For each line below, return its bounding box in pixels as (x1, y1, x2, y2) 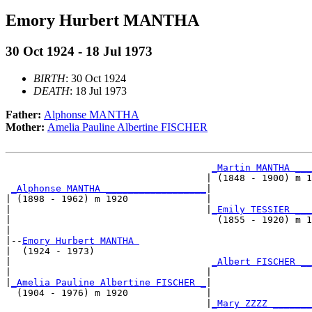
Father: (6, 108, 44, 120)
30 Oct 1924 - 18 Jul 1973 (6, 44, 153, 59)
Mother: (6, 120, 47, 133)
